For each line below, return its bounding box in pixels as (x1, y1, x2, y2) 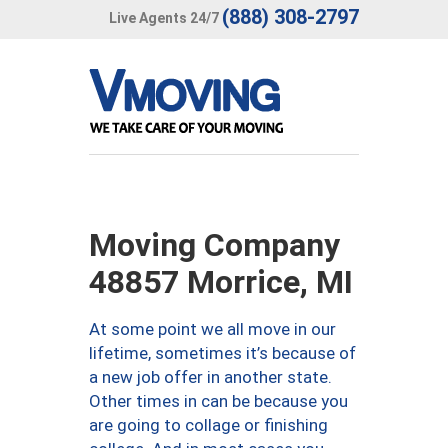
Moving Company (89, 226, 340, 264)
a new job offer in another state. (89, 367, 332, 387)
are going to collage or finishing (89, 415, 328, 435)
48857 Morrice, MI (89, 263, 353, 301)
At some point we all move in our (89, 319, 336, 339)
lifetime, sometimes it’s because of (89, 343, 356, 363)
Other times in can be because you (89, 391, 348, 411)
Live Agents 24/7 (109, 9, 219, 26)
